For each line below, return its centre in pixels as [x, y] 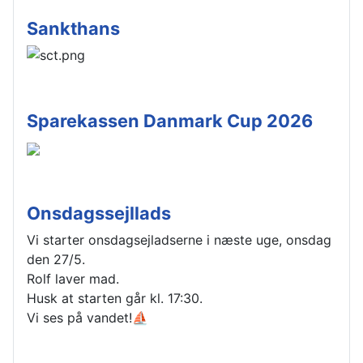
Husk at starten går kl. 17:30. [115, 299]
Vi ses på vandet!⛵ [88, 318]
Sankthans [73, 29]
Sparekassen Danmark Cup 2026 [170, 121]
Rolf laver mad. [73, 279]
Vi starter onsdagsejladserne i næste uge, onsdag [179, 240]
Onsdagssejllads [99, 214]
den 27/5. [56, 260]
